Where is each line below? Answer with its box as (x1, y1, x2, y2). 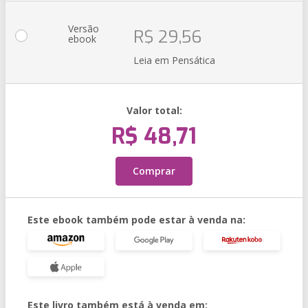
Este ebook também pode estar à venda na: (27, 213, 245, 226)
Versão (68, 22, 99, 35)
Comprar (133, 164, 175, 177)
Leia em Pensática (133, 54, 215, 67)
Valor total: (126, 104, 182, 117)
